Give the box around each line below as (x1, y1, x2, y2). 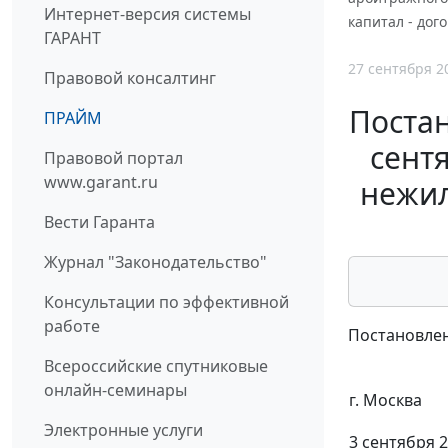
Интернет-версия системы (44, 3, 251, 26)
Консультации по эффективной (44, 291, 289, 314)
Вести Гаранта (44, 211, 155, 234)
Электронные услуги (44, 419, 203, 442)
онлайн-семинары (44, 379, 187, 402)
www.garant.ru (44, 171, 158, 194)
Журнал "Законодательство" (44, 251, 267, 274)
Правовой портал (44, 147, 183, 170)
